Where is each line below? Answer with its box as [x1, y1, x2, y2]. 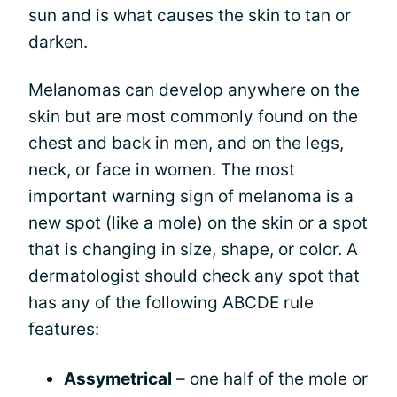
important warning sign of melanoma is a [28, 186, 354, 206]
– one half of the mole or [172, 369, 368, 389]
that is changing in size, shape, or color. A [28, 239, 358, 260]
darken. [28, 32, 88, 52]
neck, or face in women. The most [28, 160, 295, 180]
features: [28, 319, 99, 339]
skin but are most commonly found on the [28, 106, 358, 127]
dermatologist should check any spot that [28, 266, 360, 286]
